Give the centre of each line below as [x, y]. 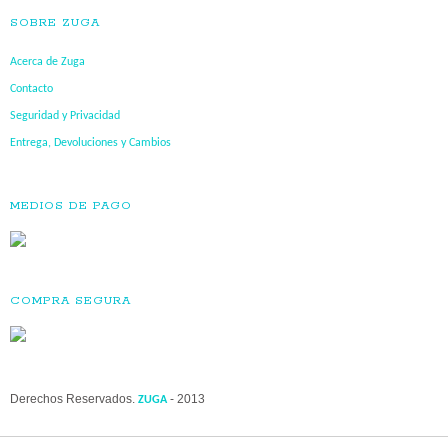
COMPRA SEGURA [70, 300]
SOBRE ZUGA [55, 23]
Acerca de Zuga [47, 62]
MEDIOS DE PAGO [71, 206]
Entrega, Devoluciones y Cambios [90, 143]
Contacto [31, 89]
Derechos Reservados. [74, 398]
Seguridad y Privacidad [65, 116]
